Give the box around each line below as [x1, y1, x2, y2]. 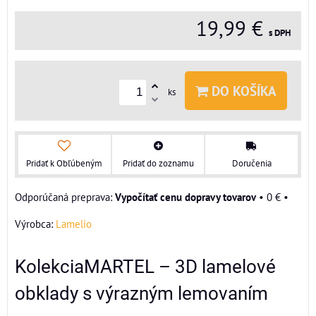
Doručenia [231, 157, 272, 169]
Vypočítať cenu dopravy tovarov [115, 189, 256, 204]
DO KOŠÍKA [208, 81, 276, 99]
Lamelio [56, 216, 92, 231]
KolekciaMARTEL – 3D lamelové [15, 255, 276, 277]
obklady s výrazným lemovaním [15, 282, 268, 304]
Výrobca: [15, 216, 56, 231]
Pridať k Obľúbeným [26, 157, 103, 169]
